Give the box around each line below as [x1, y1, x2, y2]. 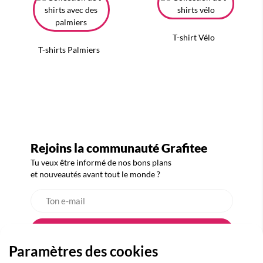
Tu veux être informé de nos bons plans [30, 157, 171, 168]
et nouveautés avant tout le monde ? [30, 169, 160, 180]
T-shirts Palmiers [38, 45, 100, 55]
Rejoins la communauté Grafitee [30, 140, 207, 156]
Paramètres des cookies [9, 242, 158, 259]
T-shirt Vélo [173, 32, 215, 43]
